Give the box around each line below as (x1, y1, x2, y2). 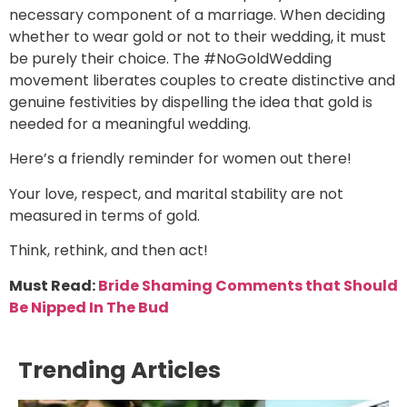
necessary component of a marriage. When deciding (9, 5, 385, 26)
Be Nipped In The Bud (9, 296, 169, 318)
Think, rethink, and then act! (9, 240, 208, 262)
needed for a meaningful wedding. (9, 114, 251, 135)
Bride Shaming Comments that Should (98, 274, 398, 296)
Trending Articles (18, 353, 221, 386)
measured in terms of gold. (9, 204, 200, 226)
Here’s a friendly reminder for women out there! (9, 148, 352, 170)
